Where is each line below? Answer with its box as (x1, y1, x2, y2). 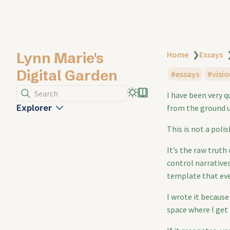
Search (34, 88, 58, 99)
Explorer (16, 103, 52, 113)
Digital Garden (16, 67, 118, 84)
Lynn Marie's (16, 49, 104, 67)
